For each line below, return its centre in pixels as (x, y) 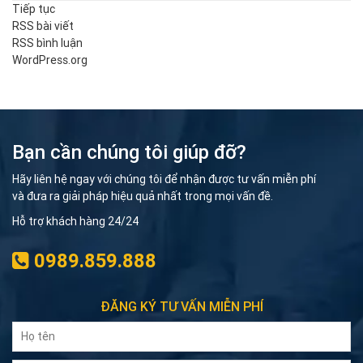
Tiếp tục (34, 9)
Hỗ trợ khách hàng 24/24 (75, 222)
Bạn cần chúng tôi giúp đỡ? (129, 152)
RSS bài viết (43, 26)
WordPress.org (50, 60)
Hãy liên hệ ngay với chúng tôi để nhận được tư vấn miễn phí (164, 179)
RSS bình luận (47, 43)
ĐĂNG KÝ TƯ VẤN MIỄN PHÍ (181, 307)
